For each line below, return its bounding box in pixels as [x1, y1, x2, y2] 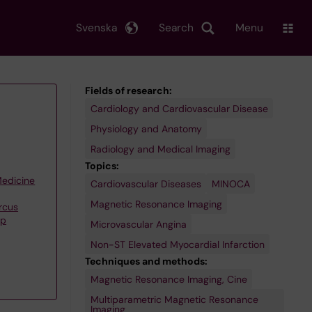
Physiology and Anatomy [90, 122, 202, 135]
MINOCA [211, 177, 250, 190]
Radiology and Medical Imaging [90, 142, 231, 155]
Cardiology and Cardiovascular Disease [90, 102, 268, 115]
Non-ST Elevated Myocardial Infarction [90, 237, 265, 251]
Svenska [76, 20, 117, 35]
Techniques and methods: [85, 255, 208, 267]
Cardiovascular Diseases [90, 177, 201, 190]
